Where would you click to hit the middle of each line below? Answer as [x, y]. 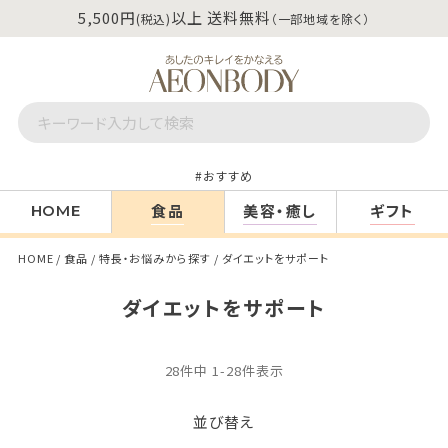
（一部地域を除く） [320, 18]
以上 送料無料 [221, 17]
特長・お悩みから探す [154, 257]
